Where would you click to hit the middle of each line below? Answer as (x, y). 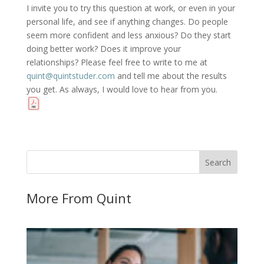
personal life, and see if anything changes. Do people (127, 21)
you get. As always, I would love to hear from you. (122, 89)
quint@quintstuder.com (70, 75)
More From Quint (79, 198)
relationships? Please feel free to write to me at (117, 62)
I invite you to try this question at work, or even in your (131, 8)
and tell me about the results (171, 75)
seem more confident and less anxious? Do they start (128, 35)
